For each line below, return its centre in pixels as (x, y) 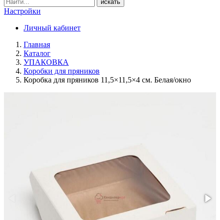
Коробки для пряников (62, 71)
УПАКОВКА (46, 62)
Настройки (22, 11)
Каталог (37, 53)
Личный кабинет (52, 28)
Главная (37, 44)
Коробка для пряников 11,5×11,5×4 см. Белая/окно (107, 80)
